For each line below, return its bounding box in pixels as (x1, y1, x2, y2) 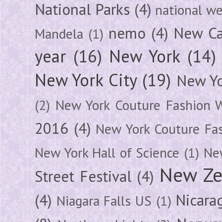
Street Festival (35, 166, 132, 186)
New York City (35, 68, 137, 91)
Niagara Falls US (56, 191, 152, 210)
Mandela (35, 24, 83, 43)
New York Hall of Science (35, 143, 180, 162)
